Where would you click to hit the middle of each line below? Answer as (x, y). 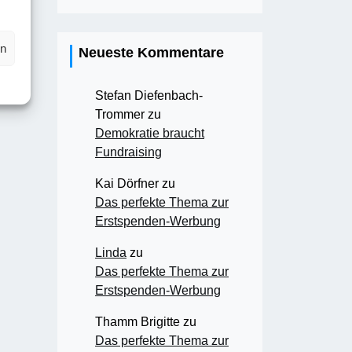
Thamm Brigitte (137, 321)
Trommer (120, 114)
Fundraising (128, 152)
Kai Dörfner (127, 183)
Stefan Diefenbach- (149, 95)
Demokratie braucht (150, 133)
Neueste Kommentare (151, 52)
